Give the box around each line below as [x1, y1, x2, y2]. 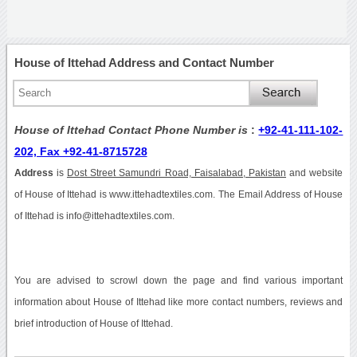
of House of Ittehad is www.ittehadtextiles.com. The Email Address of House [14, 189, 343, 199]
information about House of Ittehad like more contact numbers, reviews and [14, 296, 343, 307]
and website [286, 167, 343, 178]
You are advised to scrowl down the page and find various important [14, 275, 343, 285]
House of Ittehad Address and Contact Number [14, 55, 274, 69]
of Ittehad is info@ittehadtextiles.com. [14, 210, 175, 221]
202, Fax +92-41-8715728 [14, 144, 147, 158]
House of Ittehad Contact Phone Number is [14, 123, 252, 136]
